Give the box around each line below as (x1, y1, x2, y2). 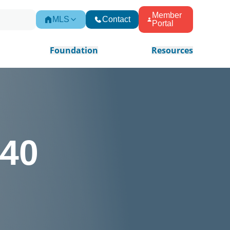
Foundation (49, 45, 98, 56)
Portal (151, 19, 174, 28)
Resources (151, 45, 193, 56)
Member (151, 11, 182, 20)
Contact (102, 15, 130, 24)
